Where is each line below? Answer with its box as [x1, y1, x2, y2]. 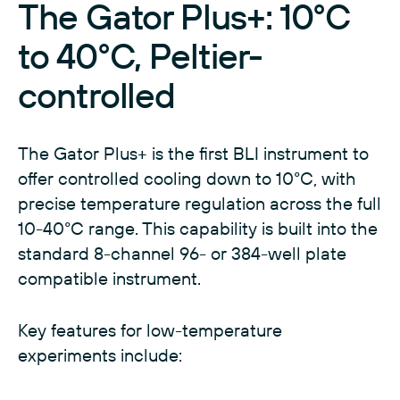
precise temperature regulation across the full [18, 192, 381, 215]
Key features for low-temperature [18, 319, 282, 342]
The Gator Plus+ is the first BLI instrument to [18, 142, 369, 165]
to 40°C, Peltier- [18, 33, 262, 79]
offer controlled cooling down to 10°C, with [18, 167, 356, 190]
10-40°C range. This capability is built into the [18, 217, 378, 240]
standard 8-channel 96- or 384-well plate [18, 242, 346, 265]
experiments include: [18, 344, 182, 367]
